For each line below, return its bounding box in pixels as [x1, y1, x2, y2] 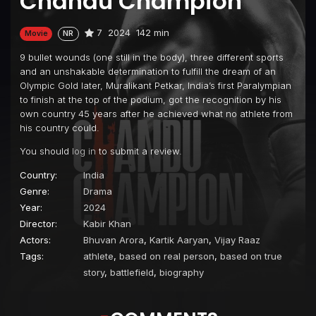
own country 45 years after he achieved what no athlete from [20, 107, 293, 119]
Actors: [20, 233, 51, 245]
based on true [220, 250, 282, 262]
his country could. [20, 121, 99, 133]
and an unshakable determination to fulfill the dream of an [20, 65, 276, 77]
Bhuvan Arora [83, 233, 144, 245]
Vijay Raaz [214, 233, 260, 245]
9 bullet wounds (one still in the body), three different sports [20, 51, 284, 63]
